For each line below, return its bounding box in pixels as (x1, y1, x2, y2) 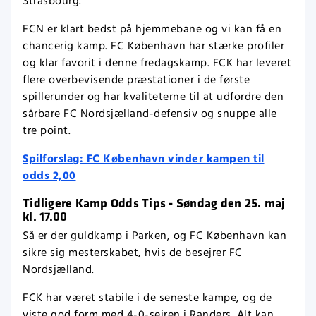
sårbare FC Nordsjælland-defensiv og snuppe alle (23, 106, 277, 123)
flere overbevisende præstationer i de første (23, 72, 250, 89)
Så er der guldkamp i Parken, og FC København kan (23, 227, 286, 244)
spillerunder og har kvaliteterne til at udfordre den (23, 89, 284, 106)
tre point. (23, 123, 71, 140)
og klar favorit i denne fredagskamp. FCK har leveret (23, 55, 291, 72)
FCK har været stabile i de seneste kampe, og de (23, 289, 272, 306)
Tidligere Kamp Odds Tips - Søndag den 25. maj (23, 194, 286, 212)
